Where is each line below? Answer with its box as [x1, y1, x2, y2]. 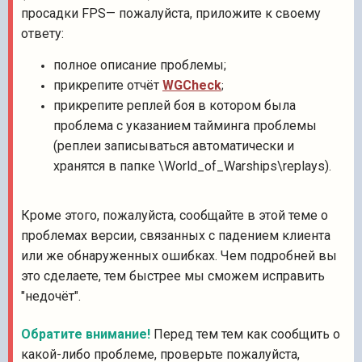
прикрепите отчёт [53, 78, 162, 93]
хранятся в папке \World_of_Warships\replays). [53, 158, 331, 174]
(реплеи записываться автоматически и [53, 138, 294, 154]
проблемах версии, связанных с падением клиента [21, 228, 330, 243]
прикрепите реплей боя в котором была [53, 98, 296, 113]
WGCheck [162, 78, 221, 93]
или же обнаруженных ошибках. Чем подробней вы [21, 248, 337, 263]
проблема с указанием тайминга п [53, 118, 260, 133]
